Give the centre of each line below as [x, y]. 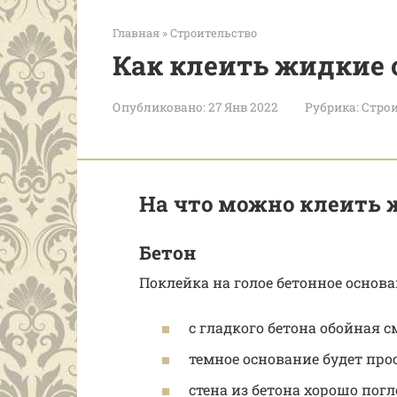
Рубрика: [332, 107]
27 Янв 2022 [243, 107]
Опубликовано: [159, 107]
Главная [136, 33]
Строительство [214, 33]
